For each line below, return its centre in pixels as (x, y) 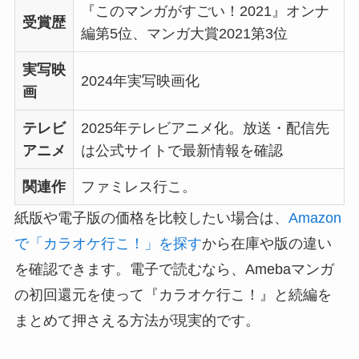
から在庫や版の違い (266, 244)
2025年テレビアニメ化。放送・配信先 (205, 129)
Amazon (315, 218)
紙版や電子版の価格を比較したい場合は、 (151, 218)
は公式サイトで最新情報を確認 (182, 151)
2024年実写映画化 (140, 81)
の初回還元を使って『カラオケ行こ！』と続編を (173, 295)
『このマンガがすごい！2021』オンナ (205, 12)
